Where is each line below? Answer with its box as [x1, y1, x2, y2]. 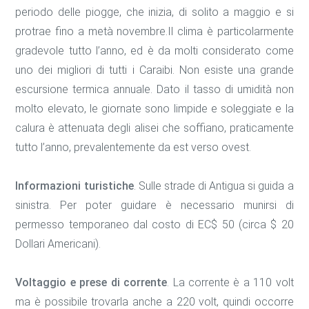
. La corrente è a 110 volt [167, 276, 294, 290]
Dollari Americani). [15, 237, 101, 251]
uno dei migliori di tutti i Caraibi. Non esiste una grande [15, 63, 294, 77]
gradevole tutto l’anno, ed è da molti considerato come [15, 44, 294, 58]
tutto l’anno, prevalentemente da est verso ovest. [15, 141, 252, 154]
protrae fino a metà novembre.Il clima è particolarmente [15, 25, 294, 39]
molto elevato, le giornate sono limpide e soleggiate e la [15, 102, 294, 116]
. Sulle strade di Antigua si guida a [133, 179, 294, 193]
